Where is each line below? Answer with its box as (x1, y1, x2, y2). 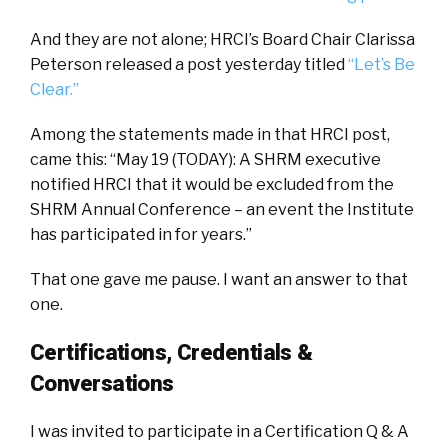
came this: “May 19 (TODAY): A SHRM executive (30, 150, 381, 170)
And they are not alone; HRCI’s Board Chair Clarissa (30, 30, 415, 50)
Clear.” (30, 80, 82, 100)
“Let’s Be (348, 55, 415, 75)
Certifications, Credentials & (30, 339, 313, 366)
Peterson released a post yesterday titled (30, 55, 348, 75)
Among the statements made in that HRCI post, (30, 125, 390, 145)
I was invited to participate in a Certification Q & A (30, 422, 409, 442)
